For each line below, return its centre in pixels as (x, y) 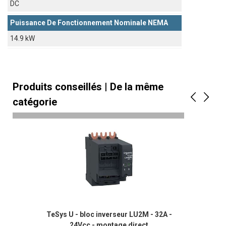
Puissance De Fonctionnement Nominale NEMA (89, 23)
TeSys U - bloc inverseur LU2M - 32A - (109, 215)
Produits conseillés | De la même (88, 87)
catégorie (35, 102)
